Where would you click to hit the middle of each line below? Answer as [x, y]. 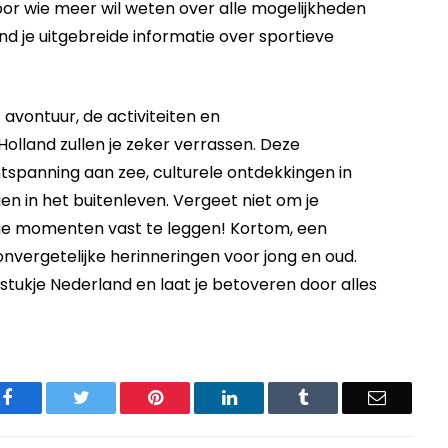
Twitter [114, 397]
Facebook [46, 397]
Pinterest [193, 397]
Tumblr [334, 397]
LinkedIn [268, 397]
